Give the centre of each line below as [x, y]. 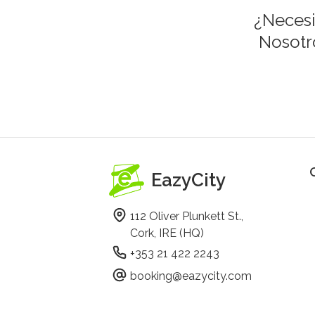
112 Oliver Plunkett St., [188, 216]
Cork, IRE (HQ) [167, 233]
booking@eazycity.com [191, 276]
